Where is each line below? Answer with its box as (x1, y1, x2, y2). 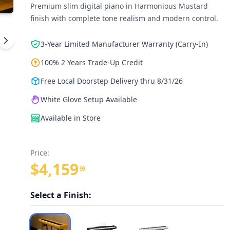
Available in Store (40, 113, 101, 123)
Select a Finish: (30, 189, 91, 201)
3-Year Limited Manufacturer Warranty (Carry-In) (40, 39, 208, 49)
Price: (30, 148, 49, 158)
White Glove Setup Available (40, 94, 137, 104)
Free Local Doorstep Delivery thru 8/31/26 (40, 76, 183, 86)
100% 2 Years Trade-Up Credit (40, 57, 143, 67)
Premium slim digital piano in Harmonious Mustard (30, 1, 208, 11)
